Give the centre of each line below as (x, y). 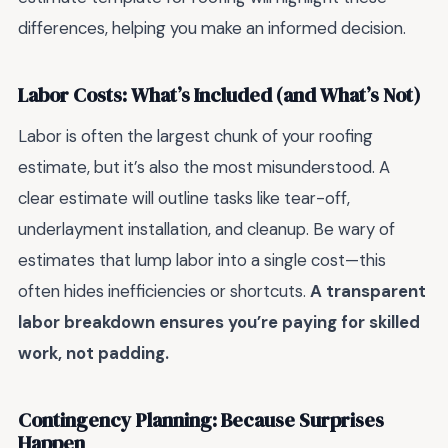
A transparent (368, 291)
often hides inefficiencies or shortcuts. (164, 291)
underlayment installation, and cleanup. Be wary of (206, 229)
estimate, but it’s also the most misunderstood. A (204, 167)
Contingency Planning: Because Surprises (201, 420)
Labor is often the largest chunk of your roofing (195, 136)
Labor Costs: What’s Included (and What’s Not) (219, 95)
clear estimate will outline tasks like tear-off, (184, 198)
